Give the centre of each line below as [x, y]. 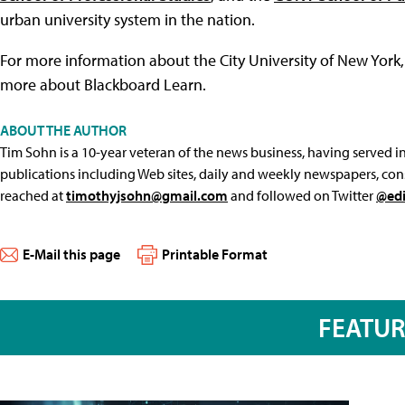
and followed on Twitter [302, 195]
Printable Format [215, 254]
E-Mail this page [71, 254]
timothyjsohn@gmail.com [147, 195]
